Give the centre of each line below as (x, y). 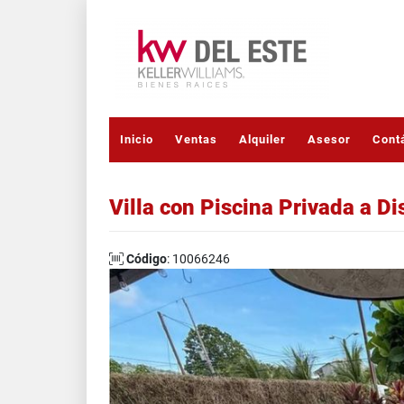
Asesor (329, 139)
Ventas (196, 139)
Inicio (137, 139)
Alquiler (262, 139)
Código (147, 259)
